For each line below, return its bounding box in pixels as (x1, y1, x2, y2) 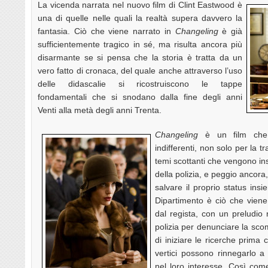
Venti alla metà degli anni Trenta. (38, 105, 162, 115)
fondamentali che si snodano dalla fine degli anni (38, 92, 242, 102)
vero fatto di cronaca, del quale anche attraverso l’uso (38, 65, 242, 75)
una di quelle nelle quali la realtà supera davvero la (38, 13, 242, 23)
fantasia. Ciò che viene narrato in (38, 26, 175, 36)
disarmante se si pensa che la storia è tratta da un (38, 52, 242, 62)
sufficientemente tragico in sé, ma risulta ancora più (38, 39, 242, 49)
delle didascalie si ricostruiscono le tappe (38, 78, 242, 89)
